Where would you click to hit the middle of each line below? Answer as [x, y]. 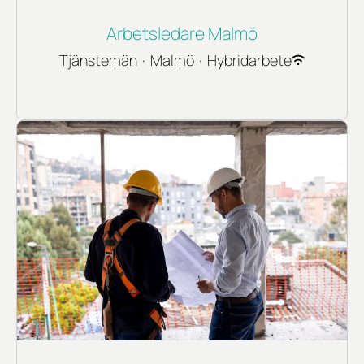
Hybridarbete [249, 60]
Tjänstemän [98, 60]
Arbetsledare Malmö [182, 33]
